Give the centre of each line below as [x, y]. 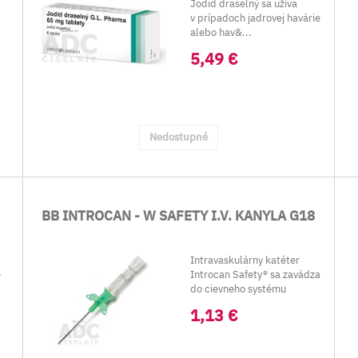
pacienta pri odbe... [237, 303]
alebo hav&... [221, 32]
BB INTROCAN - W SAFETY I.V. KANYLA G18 [179, 216]
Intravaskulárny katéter [245, 260]
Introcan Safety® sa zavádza [256, 274]
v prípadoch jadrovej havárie [256, 18]
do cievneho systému [239, 289]
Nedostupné [178, 137]
